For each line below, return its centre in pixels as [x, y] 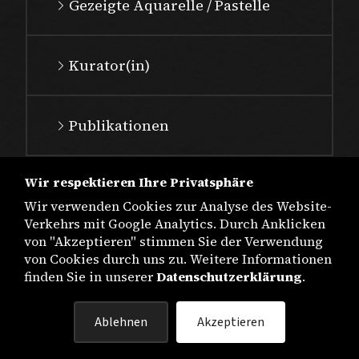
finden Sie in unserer [89, 276]
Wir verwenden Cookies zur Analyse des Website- [178, 206]
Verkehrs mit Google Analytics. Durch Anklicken [175, 224]
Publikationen [119, 125]
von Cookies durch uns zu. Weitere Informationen [178, 259]
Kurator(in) [109, 65]
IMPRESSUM [179, 310]
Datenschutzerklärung [229, 276]
